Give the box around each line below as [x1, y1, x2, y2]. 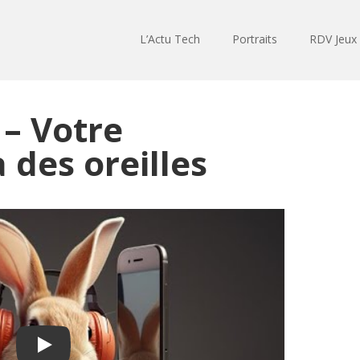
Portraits [232, 31, 277, 47]
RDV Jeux [309, 31, 357, 47]
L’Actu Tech [140, 31, 200, 47]
